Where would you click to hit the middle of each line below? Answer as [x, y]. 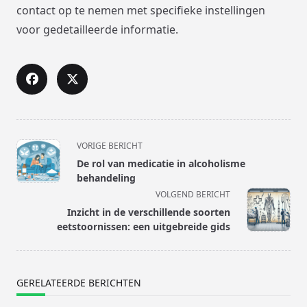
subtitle [35, 177]
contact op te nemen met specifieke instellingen [141, 11]
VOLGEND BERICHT [193, 195]
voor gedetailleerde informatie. [97, 30]
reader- [35, 210]
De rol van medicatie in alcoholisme [161, 164]
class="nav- [45, 161]
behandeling [106, 178]
